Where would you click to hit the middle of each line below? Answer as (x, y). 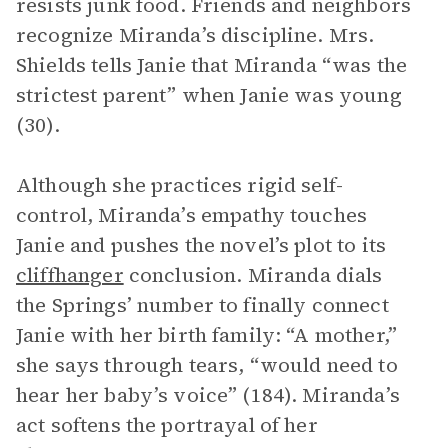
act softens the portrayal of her (167, 425)
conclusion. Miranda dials (253, 275)
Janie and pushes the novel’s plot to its (201, 245)
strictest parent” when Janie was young (209, 95)
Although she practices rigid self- (180, 185)
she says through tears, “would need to (207, 365)
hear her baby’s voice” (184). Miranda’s (208, 395)
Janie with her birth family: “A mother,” (206, 335)
